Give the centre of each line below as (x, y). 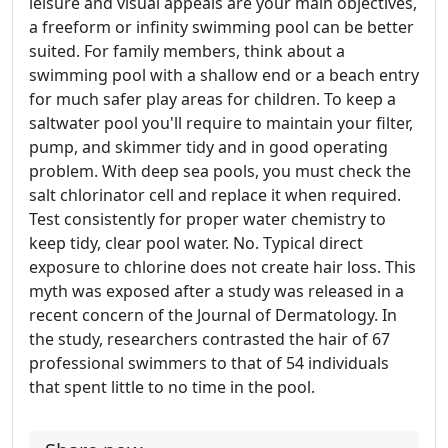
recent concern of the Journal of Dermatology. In (213, 315)
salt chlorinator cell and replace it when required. (215, 195)
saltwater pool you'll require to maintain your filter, (221, 123)
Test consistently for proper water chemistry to (207, 219)
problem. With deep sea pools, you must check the (220, 171)
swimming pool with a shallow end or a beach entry (224, 75)
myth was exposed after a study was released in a (216, 291)
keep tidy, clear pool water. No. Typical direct (196, 243)
